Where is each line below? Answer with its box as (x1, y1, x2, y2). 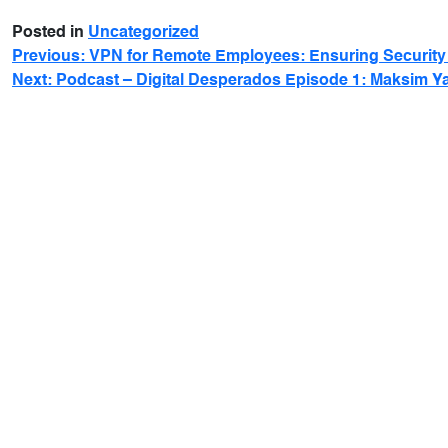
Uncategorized (88, 25, 199, 41)
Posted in (12, 25, 88, 41)
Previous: (12, 49, 85, 65)
